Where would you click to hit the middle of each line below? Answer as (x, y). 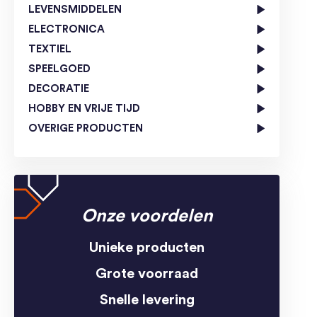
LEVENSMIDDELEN (75, 10)
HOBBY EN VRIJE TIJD (84, 109)
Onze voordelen (147, 217)
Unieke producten (147, 248)
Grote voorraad (147, 274)
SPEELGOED (59, 69)
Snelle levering (147, 300)
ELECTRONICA (67, 30)
